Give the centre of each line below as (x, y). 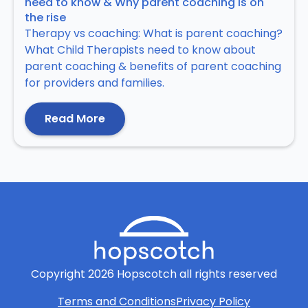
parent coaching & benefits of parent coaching (153, 66)
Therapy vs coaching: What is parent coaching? (154, 33)
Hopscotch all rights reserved (196, 274)
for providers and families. (95, 82)
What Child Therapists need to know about (140, 49)
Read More (75, 118)
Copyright (59, 274)
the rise (45, 17)
